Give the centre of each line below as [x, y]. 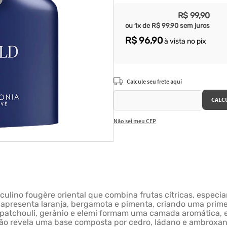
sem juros [194, 26]
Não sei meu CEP [135, 121]
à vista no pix [184, 41]
